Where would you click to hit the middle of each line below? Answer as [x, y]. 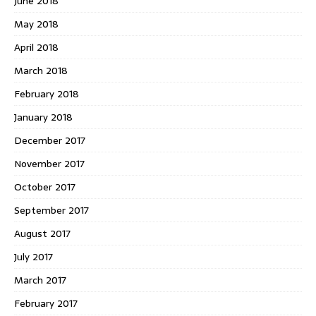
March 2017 [40, 280]
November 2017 [49, 164]
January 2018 [43, 117]
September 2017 [51, 211]
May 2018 [36, 24]
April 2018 [36, 48]
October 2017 [45, 187]
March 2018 [41, 71]
